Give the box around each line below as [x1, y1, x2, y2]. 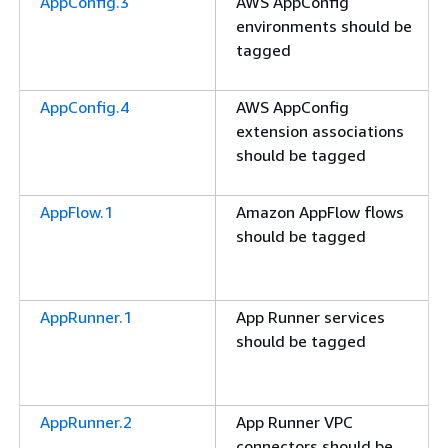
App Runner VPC [236, 412, 353, 432]
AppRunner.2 [40, 412, 132, 432]
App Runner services [236, 307, 385, 327]
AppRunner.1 [40, 307, 132, 327]
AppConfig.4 [40, 97, 129, 117]
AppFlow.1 [40, 202, 113, 222]
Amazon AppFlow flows [236, 202, 404, 222]
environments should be [236, 16, 412, 36]
